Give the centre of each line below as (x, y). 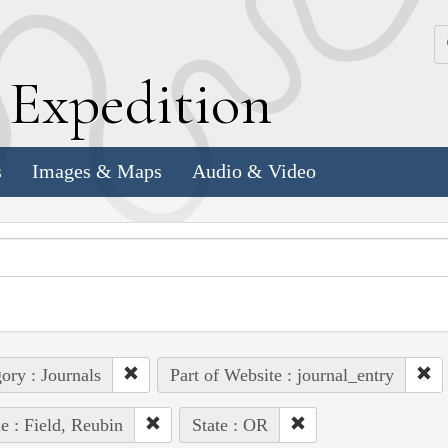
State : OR (229, 424)
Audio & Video (254, 171)
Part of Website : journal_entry (281, 374)
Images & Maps (97, 171)
